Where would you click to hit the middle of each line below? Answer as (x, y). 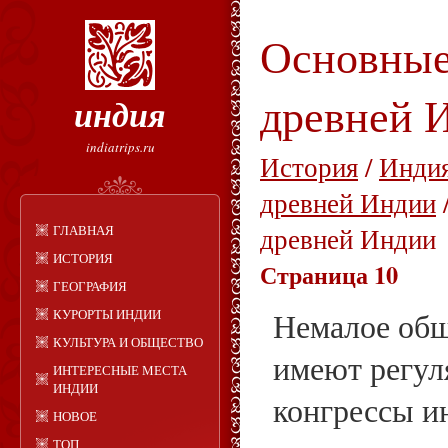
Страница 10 (329, 274)
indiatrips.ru (120, 147)
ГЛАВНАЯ (83, 230)
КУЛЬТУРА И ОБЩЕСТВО (128, 342)
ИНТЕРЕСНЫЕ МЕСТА (120, 370)
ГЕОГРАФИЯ (90, 286)
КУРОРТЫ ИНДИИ (107, 314)
